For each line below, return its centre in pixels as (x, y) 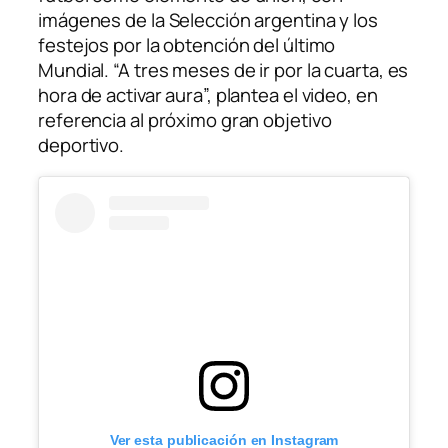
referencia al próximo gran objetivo (185, 120)
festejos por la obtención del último (187, 45)
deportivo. (81, 145)
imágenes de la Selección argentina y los (208, 20)
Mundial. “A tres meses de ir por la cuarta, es (223, 70)
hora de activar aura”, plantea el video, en (208, 95)
